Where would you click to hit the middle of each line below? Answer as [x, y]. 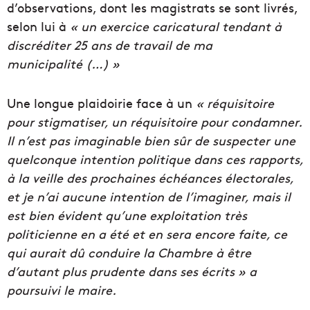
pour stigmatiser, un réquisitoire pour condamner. [154, 121]
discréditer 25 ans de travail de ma [110, 44]
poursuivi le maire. [62, 289]
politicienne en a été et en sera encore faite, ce [147, 233]
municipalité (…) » [63, 63]
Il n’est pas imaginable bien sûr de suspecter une [151, 140]
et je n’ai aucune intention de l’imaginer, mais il [149, 196]
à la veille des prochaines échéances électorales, [150, 177]
